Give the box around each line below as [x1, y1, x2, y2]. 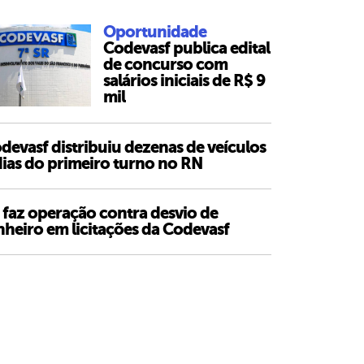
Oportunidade [102, 23, 206, 41]
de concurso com [102, 55, 227, 74]
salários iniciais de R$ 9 [102, 71, 265, 90]
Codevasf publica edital [102, 39, 270, 58]
